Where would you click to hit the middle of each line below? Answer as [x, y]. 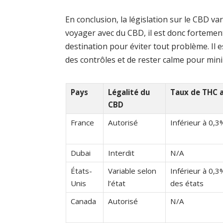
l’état [116, 183]
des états [187, 183]
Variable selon [132, 170]
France [82, 122]
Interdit [121, 153]
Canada [83, 201]
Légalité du [129, 92]
